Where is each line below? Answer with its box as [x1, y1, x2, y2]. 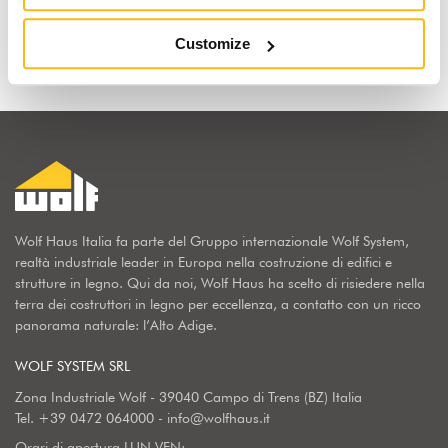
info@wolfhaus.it [167, 410, 270, 427]
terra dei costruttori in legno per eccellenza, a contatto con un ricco [15, 296, 421, 313]
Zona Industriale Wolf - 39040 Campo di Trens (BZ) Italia [15, 389, 362, 406]
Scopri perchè [181, 10, 267, 27]
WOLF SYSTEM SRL [15, 358, 130, 375]
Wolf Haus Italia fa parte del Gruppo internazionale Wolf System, [15, 233, 409, 250]
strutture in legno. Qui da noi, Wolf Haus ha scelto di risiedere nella [15, 275, 425, 292]
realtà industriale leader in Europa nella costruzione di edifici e [15, 254, 392, 271]
